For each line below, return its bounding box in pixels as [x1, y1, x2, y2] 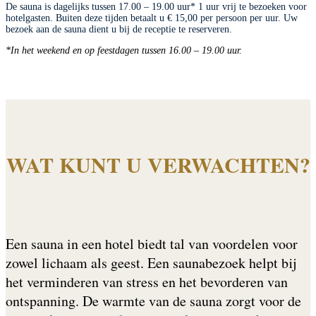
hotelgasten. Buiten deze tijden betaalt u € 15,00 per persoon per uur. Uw [6, 13, 298, 24]
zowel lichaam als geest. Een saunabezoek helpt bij [6, 253, 296, 273]
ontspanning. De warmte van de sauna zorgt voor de [6, 291, 301, 311]
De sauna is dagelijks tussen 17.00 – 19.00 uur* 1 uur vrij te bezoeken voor [6, 1, 307, 13]
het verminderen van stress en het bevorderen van [6, 272, 288, 292]
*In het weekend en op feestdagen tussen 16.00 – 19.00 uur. [6, 45, 242, 56]
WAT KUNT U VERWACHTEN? [6, 149, 310, 181]
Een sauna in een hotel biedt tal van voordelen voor [6, 234, 298, 254]
